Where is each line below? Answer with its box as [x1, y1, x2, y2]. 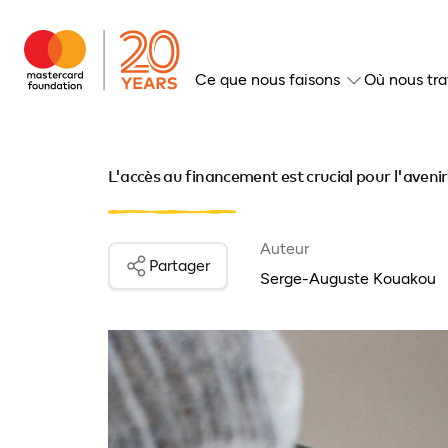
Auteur [259, 239, 309, 258]
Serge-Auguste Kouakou [259, 269, 436, 288]
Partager [149, 256, 211, 275]
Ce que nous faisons [195, 70, 340, 89]
